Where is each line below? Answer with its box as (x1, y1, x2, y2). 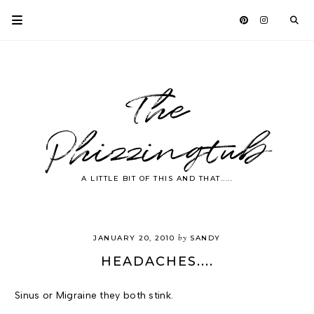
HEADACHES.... (100, 254, 214, 269)
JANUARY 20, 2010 (93, 233, 175, 243)
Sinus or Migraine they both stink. (15, 289, 174, 301)
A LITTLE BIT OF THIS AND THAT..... (81, 174, 233, 183)
